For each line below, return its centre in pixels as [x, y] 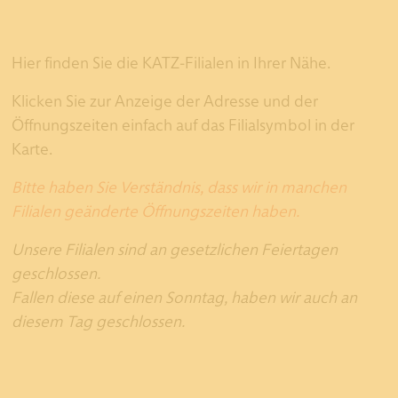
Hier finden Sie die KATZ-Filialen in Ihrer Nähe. [171, 61]
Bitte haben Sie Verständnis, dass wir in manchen [179, 186]
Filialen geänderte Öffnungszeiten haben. [155, 210]
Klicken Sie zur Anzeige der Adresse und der [165, 99]
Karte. [32, 147]
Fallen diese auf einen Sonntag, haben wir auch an [184, 296]
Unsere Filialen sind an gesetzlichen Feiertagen [175, 248]
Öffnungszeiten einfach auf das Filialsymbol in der [183, 123]
